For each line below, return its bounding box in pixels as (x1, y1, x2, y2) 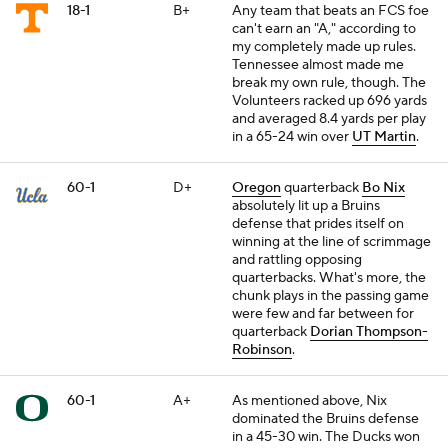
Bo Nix (362, 179, 405, 197)
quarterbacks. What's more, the (232, 269, 426, 287)
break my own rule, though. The (232, 74, 426, 92)
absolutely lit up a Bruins (232, 197, 380, 215)
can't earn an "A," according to (232, 20, 416, 38)
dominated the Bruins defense (232, 410, 419, 428)
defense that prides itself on (232, 215, 404, 233)
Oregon (232, 179, 281, 197)
